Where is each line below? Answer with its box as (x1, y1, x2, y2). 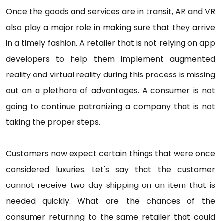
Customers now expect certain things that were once (6, 148, 215, 160)
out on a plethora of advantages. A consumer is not (6, 85, 215, 97)
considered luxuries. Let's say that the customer (6, 164, 215, 176)
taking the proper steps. (6, 116, 100, 128)
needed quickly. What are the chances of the (6, 195, 215, 207)
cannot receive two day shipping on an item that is (6, 180, 215, 191)
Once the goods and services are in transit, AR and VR (6, 6, 215, 18)
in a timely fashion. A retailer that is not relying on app (6, 37, 215, 49)
